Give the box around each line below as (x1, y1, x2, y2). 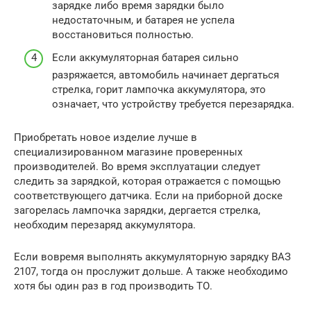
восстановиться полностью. (52, 28, 194, 41)
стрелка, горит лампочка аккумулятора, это (52, 83, 266, 96)
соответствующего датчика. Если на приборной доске (14, 190, 283, 203)
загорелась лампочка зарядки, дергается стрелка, (14, 204, 260, 217)
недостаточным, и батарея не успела (52, 13, 235, 26)
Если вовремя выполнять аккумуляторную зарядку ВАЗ (14, 251, 291, 264)
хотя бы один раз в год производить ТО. (14, 280, 212, 293)
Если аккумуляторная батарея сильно (52, 51, 239, 65)
